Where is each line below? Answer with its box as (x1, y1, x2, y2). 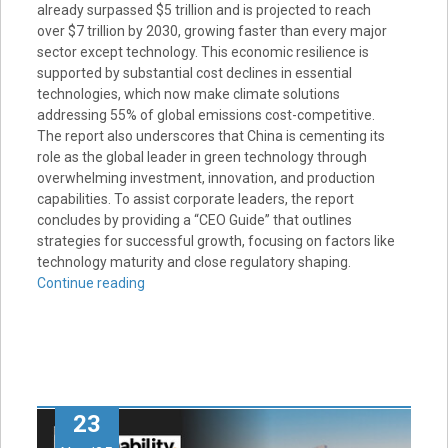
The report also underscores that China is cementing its (36, 127, 385, 144)
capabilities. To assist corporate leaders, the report (36, 190, 354, 207)
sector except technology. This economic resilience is (36, 43, 369, 60)
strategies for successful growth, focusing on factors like (36, 232, 395, 249)
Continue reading (36, 274, 145, 291)
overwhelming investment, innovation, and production (36, 169, 375, 186)
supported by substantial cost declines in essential (36, 64, 352, 81)
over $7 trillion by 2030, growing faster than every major (36, 22, 387, 39)
